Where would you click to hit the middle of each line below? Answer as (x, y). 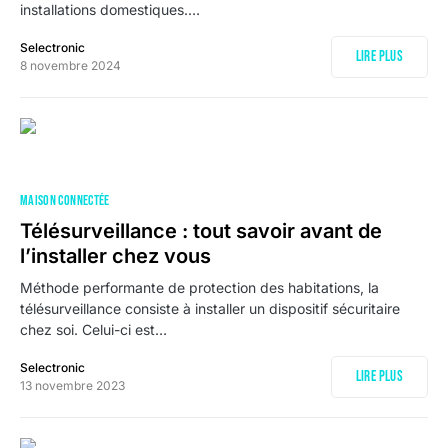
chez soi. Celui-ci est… (93, 329)
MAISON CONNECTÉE (65, 200)
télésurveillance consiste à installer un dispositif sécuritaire (210, 308)
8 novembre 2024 (70, 65)
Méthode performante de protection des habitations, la (199, 287)
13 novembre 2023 (72, 385)
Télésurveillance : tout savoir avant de (201, 231)
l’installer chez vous (115, 256)
